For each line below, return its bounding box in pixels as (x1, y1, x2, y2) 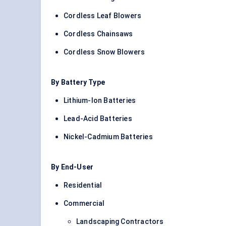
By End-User (51, 163, 94, 172)
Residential (64, 181, 102, 190)
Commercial (64, 199, 104, 208)
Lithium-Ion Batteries (64, 96, 136, 105)
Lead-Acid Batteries (64, 115, 132, 123)
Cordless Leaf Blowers (64, 12, 142, 20)
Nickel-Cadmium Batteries (64, 133, 153, 141)
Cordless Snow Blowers (64, 48, 145, 56)
